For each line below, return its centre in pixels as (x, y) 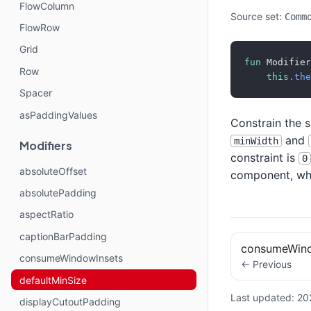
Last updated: (264, 297)
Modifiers (46, 145)
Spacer (36, 93)
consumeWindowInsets (71, 258)
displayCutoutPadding (70, 302)
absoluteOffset (53, 171)
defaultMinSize (53, 280)
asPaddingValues (58, 115)
